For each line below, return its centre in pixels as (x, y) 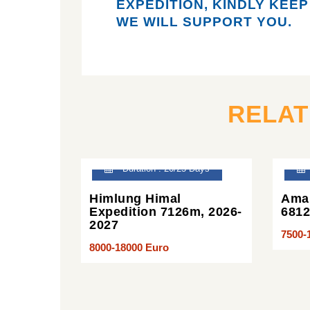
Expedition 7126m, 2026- (166, 211)
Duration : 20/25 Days (165, 169)
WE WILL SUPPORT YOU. (204, 22)
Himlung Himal (135, 198)
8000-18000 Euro (129, 247)
